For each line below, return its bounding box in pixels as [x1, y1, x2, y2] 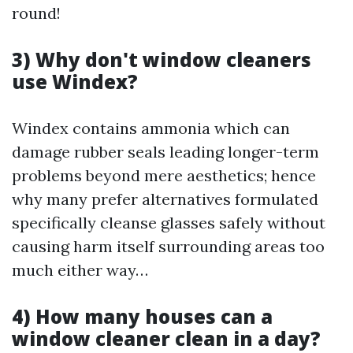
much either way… [12, 260, 148, 280]
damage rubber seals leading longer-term [12, 142, 319, 162]
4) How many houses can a [12, 303, 273, 329]
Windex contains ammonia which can [12, 118, 290, 138]
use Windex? [12, 69, 138, 95]
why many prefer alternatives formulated [12, 189, 318, 209]
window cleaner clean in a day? [12, 325, 321, 351]
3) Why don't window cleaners [12, 46, 311, 72]
